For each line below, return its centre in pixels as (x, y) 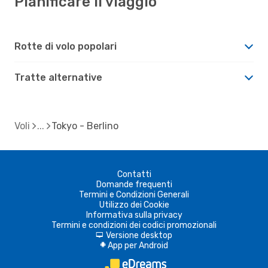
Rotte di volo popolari (66, 46)
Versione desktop (139, 235)
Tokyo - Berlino (85, 126)
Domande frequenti (134, 184)
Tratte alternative (58, 77)
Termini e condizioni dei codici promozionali (134, 225)
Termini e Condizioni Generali (134, 194)
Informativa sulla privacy (134, 215)
